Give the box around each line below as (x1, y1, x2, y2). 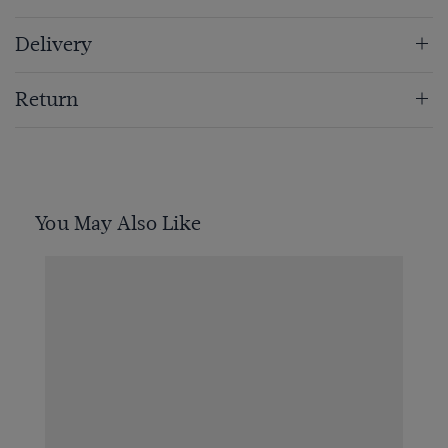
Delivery (15, 33, 92, 57)
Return (15, 88, 78, 112)
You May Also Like (35, 212, 201, 236)
